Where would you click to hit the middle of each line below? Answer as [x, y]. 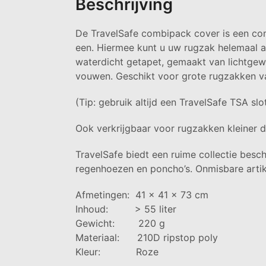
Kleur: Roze [117, 251]
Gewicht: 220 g [120, 223]
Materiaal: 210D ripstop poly [147, 237]
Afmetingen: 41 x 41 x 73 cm [142, 194]
